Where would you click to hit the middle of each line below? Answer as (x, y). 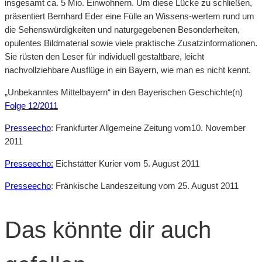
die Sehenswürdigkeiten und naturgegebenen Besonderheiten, (122, 30)
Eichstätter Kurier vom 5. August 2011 (126, 164)
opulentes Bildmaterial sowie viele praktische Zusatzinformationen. (131, 43)
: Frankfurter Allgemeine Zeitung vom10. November (148, 128)
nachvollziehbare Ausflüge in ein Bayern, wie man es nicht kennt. (128, 70)
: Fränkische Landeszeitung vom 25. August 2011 (145, 186)
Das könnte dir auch (108, 230)
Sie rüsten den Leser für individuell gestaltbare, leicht (104, 57)
